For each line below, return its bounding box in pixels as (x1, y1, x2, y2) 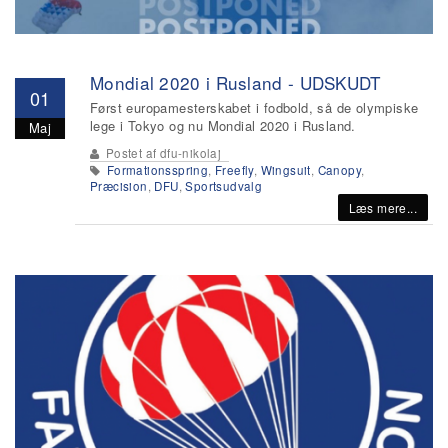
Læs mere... (348, 199, 417, 216)
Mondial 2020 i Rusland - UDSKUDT (90, 70, 381, 95)
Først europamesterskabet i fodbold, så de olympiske (90, 98, 419, 117)
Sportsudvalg (185, 178, 263, 194)
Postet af (102, 145, 160, 161)
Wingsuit (260, 162, 311, 178)
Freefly (215, 162, 254, 178)
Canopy (317, 162, 362, 178)
